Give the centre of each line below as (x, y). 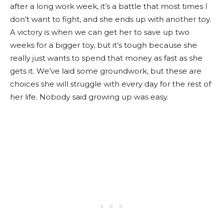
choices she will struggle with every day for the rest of (111, 84)
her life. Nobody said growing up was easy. (89, 97)
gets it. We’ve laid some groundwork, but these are (106, 71)
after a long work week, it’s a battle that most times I (109, 6)
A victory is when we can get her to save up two (100, 32)
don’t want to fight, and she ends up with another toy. (111, 19)
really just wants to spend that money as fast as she (106, 58)
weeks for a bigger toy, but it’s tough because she (104, 45)
